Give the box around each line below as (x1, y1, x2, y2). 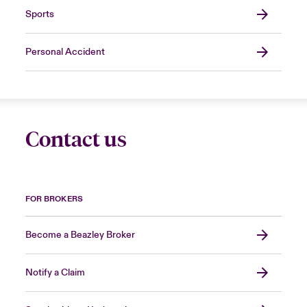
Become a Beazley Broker (25, 228, 135, 241)
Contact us (25, 126, 127, 152)
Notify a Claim (25, 266, 85, 279)
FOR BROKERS (25, 193, 83, 204)
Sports (25, 8, 54, 21)
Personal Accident (25, 45, 105, 58)
